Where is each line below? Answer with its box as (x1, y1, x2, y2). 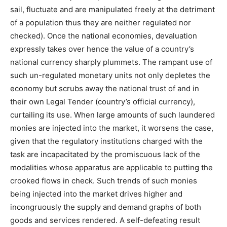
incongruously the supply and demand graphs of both (10, 202, 201, 212)
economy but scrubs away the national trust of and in (10, 84, 199, 93)
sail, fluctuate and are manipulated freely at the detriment (10, 5, 215, 14)
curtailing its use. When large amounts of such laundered (10, 110, 215, 120)
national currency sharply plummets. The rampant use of (10, 57, 212, 67)
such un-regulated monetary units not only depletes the (10, 70, 210, 80)
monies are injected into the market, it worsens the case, (10, 123, 213, 133)
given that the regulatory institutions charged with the (10, 136, 203, 146)
